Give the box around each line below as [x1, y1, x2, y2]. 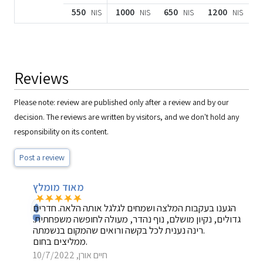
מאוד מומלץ [33, 180, 85, 194]
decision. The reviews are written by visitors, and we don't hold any [14, 112, 239, 122]
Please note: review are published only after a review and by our [14, 97, 229, 107]
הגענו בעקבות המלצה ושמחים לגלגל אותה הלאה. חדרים [33, 201, 237, 214]
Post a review [19, 152, 65, 163]
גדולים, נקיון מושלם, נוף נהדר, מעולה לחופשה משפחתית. [33, 213, 241, 225]
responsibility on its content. [14, 126, 109, 137]
